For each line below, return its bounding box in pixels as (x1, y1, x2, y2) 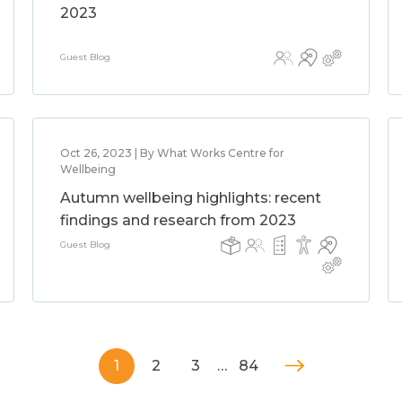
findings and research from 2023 (59, 212, 296, 229)
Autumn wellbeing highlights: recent (59, 189, 321, 206)
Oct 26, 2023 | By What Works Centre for (59, 146, 284, 160)
